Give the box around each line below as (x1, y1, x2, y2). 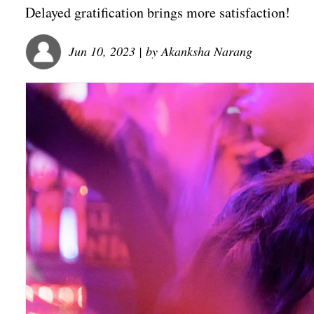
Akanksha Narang (161, 42, 252, 60)
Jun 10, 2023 (69, 42, 135, 60)
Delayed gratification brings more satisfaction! (25, 3, 290, 22)
